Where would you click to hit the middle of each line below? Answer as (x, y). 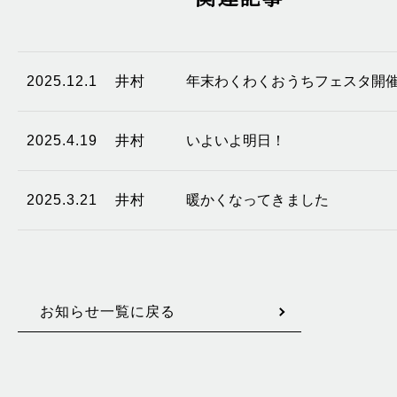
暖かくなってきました (257, 199)
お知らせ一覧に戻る (108, 311)
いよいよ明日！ (236, 140)
